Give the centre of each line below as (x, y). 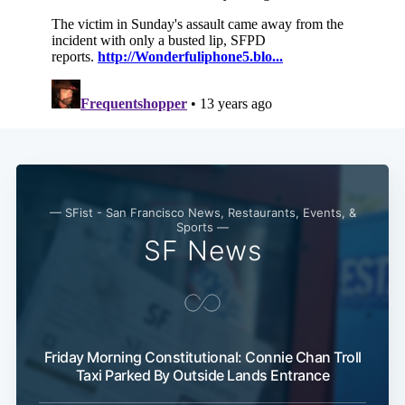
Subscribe (332, 297)
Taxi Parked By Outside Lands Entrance (202, 376)
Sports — (202, 227)
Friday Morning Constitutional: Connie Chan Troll (202, 358)
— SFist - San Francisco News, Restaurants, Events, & (202, 213)
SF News (202, 251)
